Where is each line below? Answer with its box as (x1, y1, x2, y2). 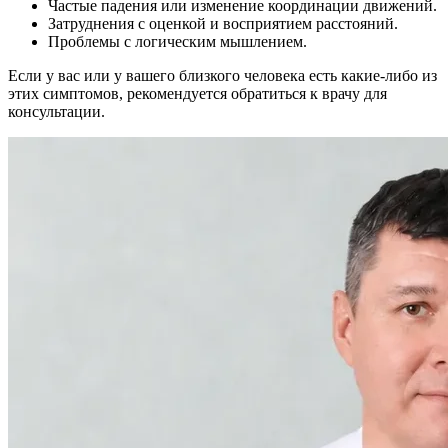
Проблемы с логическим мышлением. (48, 32, 307, 50)
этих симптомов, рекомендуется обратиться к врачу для (8, 84, 387, 102)
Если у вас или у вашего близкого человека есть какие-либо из (8, 66, 437, 84)
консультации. (8, 102, 105, 120)
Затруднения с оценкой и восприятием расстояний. (48, 14, 398, 32)
